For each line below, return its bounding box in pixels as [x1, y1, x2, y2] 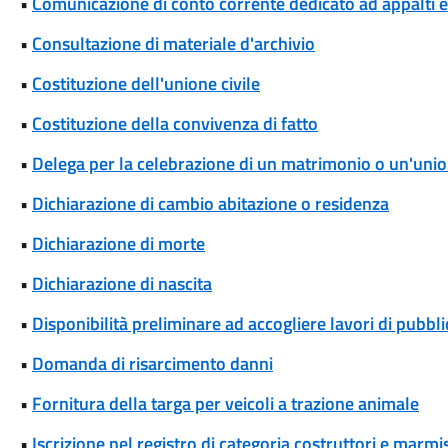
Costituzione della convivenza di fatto [31, 110, 318, 137]
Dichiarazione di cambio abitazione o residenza [31, 190, 389, 217]
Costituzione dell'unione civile [31, 70, 260, 97]
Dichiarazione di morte [31, 230, 205, 257]
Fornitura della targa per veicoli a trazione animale [31, 390, 419, 417]
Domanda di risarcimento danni [31, 350, 273, 377]
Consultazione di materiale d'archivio [31, 30, 315, 57]
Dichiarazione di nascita [31, 270, 212, 297]
